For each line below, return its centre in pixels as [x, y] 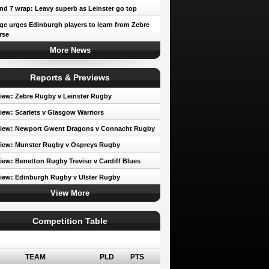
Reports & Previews [70, 77]
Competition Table [70, 221]
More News [70, 50]
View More [70, 193]
